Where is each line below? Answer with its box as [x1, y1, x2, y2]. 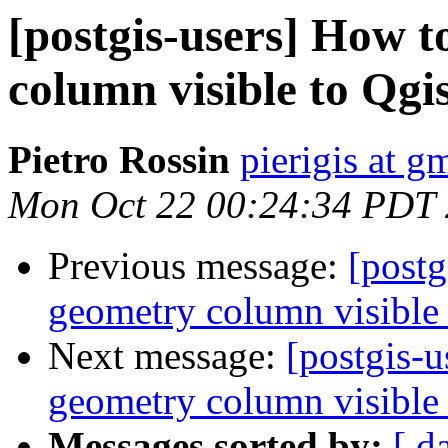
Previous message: [48, 244, 348, 288]
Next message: [48, 334, 286, 378]
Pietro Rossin [8, 138, 230, 182]
